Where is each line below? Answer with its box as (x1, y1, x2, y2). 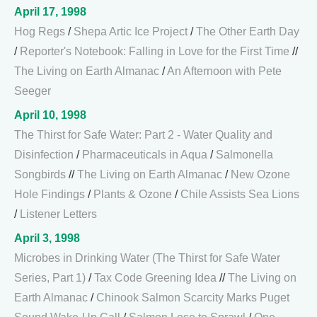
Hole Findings (14, 188, 85, 200)
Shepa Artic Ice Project (74, 25, 188, 38)
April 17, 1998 (14, 6, 86, 18)
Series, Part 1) (14, 272, 86, 284)
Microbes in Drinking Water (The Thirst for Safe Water (14, 252, 280, 264)
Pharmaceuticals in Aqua (82, 149, 207, 161)
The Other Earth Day (196, 25, 299, 38)
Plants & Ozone (93, 188, 172, 200)
